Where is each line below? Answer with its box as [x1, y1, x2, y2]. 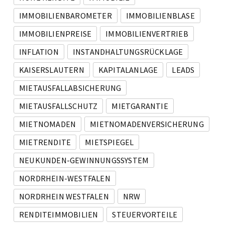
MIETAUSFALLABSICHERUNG [19, 82, 122, 93]
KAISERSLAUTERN [19, 64, 84, 75]
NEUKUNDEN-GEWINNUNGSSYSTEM [19, 155, 149, 165]
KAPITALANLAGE [98, 64, 158, 75]
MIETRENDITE [19, 137, 71, 147]
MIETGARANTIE [111, 100, 168, 111]
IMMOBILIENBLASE [126, 10, 195, 21]
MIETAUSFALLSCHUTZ [19, 100, 98, 111]
